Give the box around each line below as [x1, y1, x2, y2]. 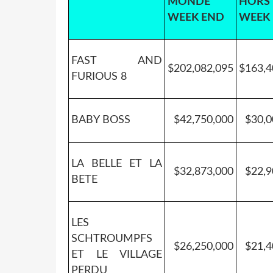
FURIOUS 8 [71, 71, 127, 82]
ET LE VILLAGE [71, 249, 162, 260]
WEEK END [168, 12, 224, 23]
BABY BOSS [71, 114, 130, 126]
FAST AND [71, 55, 162, 66]
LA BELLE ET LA [71, 158, 162, 169]
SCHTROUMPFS [71, 233, 152, 244]
